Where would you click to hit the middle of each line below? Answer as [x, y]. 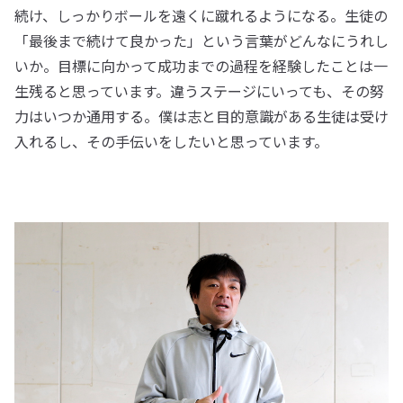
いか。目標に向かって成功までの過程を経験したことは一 [201, 66]
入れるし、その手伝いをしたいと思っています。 [171, 142]
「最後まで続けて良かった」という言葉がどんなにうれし [201, 41]
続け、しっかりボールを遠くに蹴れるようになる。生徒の [201, 16]
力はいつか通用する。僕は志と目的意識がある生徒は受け [201, 116]
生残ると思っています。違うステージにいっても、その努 [199, 91]
